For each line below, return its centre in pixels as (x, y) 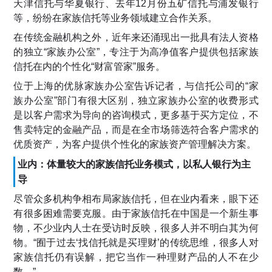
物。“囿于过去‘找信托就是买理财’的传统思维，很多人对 (136, 243)
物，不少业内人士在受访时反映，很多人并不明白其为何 (136, 228)
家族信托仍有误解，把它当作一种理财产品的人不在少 (136, 257)
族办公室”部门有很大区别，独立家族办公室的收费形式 (136, 101)
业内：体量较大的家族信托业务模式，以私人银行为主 (134, 165)
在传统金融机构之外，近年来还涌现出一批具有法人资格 (136, 38)
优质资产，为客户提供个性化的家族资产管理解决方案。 (135, 144)
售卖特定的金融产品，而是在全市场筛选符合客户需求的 (136, 130)
